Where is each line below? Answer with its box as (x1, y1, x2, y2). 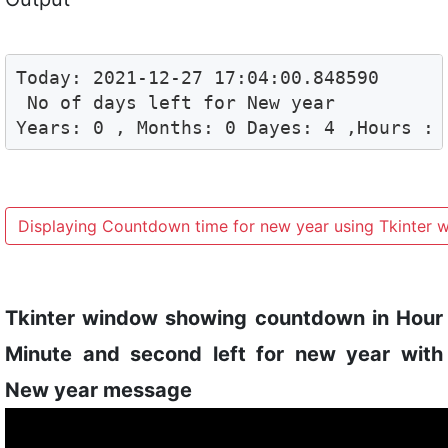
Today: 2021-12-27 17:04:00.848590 (15, 66, 379, 88)
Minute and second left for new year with (5, 341, 443, 366)
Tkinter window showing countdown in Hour (5, 305, 443, 330)
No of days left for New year (15, 91, 335, 113)
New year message (5, 377, 192, 402)
